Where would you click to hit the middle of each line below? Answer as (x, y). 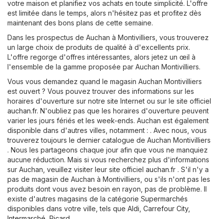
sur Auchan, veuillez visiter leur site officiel (77, 170)
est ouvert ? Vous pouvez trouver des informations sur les (101, 91)
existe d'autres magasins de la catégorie (74, 199)
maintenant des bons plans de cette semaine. (80, 23)
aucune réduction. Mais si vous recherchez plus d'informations (108, 160)
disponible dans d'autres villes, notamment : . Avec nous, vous (107, 131)
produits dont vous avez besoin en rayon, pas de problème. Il (107, 189)
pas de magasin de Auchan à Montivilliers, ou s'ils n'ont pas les (109, 179)
